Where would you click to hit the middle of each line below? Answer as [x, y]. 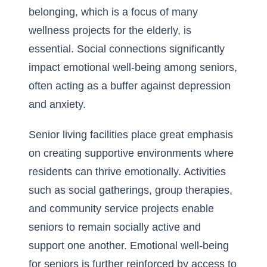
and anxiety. [57, 104]
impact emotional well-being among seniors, [133, 67]
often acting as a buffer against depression [130, 86]
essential [50, 49]
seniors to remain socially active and [115, 227]
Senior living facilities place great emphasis [131, 135]
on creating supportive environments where [131, 153]
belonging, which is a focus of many [113, 12]
